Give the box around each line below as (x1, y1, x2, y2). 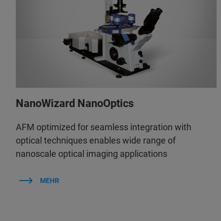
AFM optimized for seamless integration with (16, 121, 191, 132)
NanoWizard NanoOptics (16, 97, 134, 110)
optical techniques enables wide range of (16, 135, 176, 146)
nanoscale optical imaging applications (16, 148, 167, 159)
